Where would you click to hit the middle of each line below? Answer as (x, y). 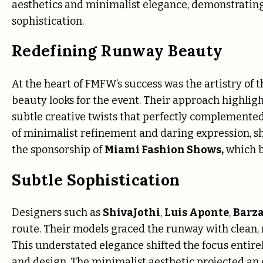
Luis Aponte (197, 213)
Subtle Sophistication (96, 180)
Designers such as (57, 213)
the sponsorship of (58, 150)
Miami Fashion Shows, (164, 150)
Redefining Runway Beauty (117, 51)
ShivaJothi (131, 213)
